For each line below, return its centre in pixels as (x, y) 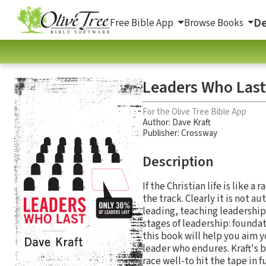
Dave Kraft (191, 122)
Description (178, 161)
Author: (157, 122)
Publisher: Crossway (180, 133)
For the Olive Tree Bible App (194, 112)
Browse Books (214, 23)
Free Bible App (142, 23)
